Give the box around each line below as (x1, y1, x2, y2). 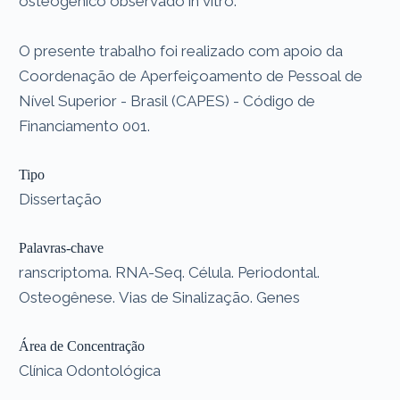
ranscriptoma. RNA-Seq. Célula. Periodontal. (19, 262, 321, 281)
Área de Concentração (19, 337, 146, 354)
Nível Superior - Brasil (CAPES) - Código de (19, 91, 316, 110)
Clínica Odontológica (19, 361, 162, 379)
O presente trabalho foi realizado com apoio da (19, 41, 344, 60)
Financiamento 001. (19, 116, 151, 135)
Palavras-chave (19, 239, 104, 255)
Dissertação (19, 189, 103, 208)
